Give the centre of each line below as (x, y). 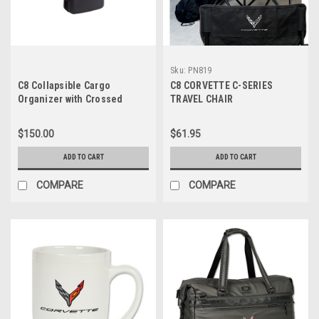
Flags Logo (43, 113)
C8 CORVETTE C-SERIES (221, 85)
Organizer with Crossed (70, 99)
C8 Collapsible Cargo (64, 85)
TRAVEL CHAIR (202, 99)
